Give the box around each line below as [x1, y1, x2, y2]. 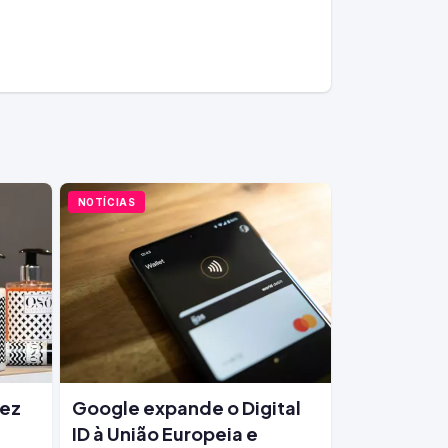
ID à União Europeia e [71, 422, 258, 445]
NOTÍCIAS [77, 196, 136, 208]
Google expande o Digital [71, 396, 301, 419]
